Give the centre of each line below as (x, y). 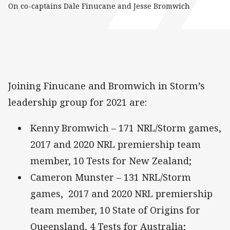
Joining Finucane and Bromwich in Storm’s (107, 86)
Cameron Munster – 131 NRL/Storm (111, 177)
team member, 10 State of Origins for (115, 210)
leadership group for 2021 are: (78, 102)
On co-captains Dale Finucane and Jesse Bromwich (99, 6)
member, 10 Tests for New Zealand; (111, 161)
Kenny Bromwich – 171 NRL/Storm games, (126, 128)
